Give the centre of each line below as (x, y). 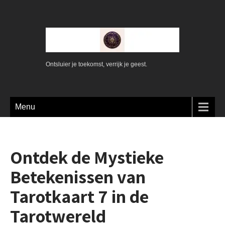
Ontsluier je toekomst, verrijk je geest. (96, 64)
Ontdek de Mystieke (87, 157)
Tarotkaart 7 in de (79, 196)
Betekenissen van (78, 177)
